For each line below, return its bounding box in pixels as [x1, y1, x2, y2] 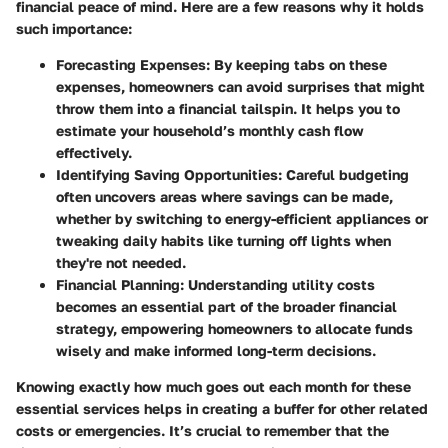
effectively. [56, 143, 132, 161]
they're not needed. [56, 253, 186, 271]
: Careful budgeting [278, 165, 409, 183]
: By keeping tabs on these [206, 55, 387, 73]
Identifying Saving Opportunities [56, 165, 278, 183]
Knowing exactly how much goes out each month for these [16, 377, 411, 395]
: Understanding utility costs [180, 275, 375, 293]
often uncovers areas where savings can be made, [56, 187, 393, 205]
